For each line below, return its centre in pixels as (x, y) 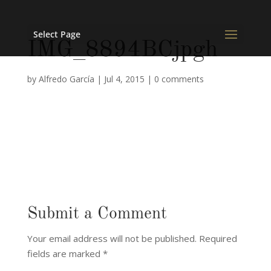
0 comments (179, 79)
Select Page (57, 34)
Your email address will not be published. (112, 238)
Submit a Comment (97, 214)
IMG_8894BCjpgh (122, 50)
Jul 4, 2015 (124, 79)
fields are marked (65, 253)
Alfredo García (66, 79)
